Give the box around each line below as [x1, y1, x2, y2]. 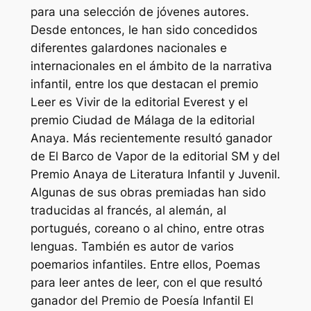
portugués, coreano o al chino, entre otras [30, 221, 264, 235]
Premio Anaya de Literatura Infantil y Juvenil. [30, 167, 280, 181]
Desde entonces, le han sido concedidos [30, 22, 258, 37]
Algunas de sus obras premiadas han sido [30, 185, 266, 199]
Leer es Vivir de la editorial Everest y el [30, 94, 248, 109]
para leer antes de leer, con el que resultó [30, 275, 262, 289]
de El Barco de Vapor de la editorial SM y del [30, 149, 280, 163]
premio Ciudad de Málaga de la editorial [30, 112, 255, 127]
